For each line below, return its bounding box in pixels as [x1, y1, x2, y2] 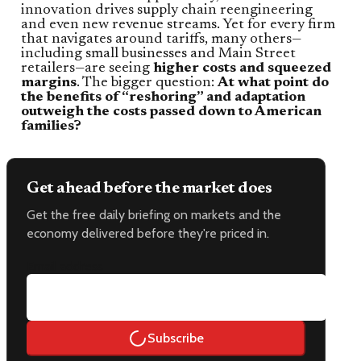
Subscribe [147, 330, 204, 346]
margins [21, 75, 77, 90]
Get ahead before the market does [27, 180, 272, 197]
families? [21, 118, 81, 134]
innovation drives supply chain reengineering [21, 2, 313, 18]
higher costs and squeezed [153, 60, 331, 76]
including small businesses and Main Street [21, 46, 296, 61]
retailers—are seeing [21, 60, 153, 76]
